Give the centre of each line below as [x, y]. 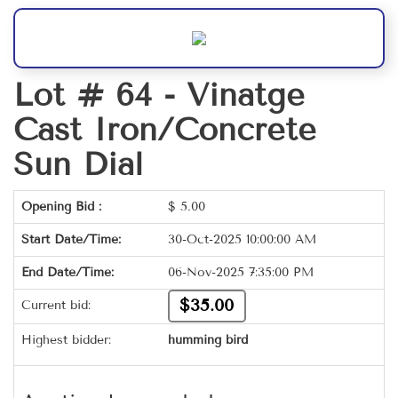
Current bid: [56, 306]
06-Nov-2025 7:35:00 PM [241, 273]
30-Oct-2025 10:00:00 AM [242, 240]
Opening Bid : [61, 207]
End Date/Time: [68, 273]
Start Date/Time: [71, 240]
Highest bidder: [66, 340]
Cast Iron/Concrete [165, 130]
